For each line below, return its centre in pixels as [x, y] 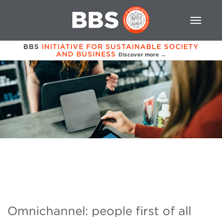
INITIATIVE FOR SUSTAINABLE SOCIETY [120, 46]
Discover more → [142, 54]
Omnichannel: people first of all [99, 211]
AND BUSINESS [86, 54]
